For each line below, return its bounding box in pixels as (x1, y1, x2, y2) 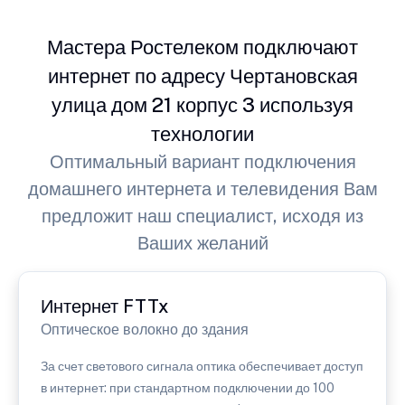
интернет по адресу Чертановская (47, 63, 358, 88)
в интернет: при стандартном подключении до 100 (41, 380, 334, 395)
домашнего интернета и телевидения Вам (27, 177, 378, 200)
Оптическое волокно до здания (41, 320, 249, 338)
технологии (151, 121, 254, 146)
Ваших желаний (137, 231, 268, 254)
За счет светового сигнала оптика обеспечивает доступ (41, 358, 363, 373)
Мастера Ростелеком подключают (47, 34, 358, 59)
